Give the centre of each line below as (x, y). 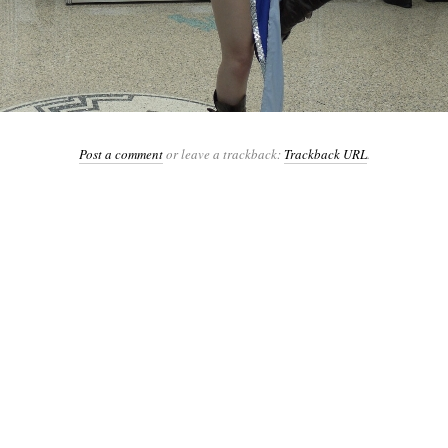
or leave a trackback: (223, 154)
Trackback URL (325, 154)
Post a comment (120, 154)
